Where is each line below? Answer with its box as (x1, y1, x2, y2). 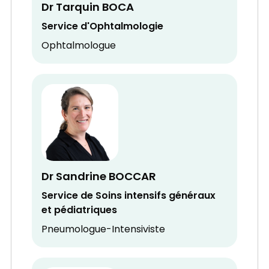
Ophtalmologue (41, 38, 116, 55)
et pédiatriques (41, 203, 118, 219)
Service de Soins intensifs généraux (41, 189, 216, 205)
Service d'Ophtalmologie (41, 19, 164, 35)
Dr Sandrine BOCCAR (41, 168, 157, 187)
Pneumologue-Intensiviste (41, 222, 166, 238)
